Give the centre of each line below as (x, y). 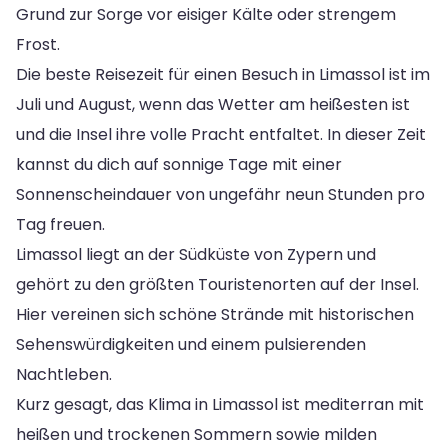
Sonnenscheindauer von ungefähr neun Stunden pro (220, 194)
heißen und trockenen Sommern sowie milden (196, 434)
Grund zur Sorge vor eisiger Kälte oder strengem (206, 14)
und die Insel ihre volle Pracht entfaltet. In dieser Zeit (221, 134)
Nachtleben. (64, 374)
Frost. (38, 44)
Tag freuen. (60, 224)
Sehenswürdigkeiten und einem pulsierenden (191, 344)
